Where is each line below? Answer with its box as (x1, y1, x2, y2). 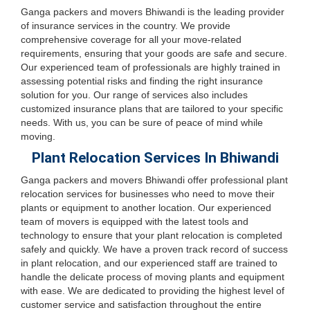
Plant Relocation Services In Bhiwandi (31, 149, 279, 166)
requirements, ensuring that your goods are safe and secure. (21, 48, 287, 59)
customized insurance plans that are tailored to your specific (21, 103, 283, 114)
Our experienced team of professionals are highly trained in (21, 62, 280, 73)
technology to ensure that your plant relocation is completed (21, 230, 282, 241)
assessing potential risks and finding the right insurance (21, 75, 263, 86)
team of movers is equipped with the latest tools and (21, 216, 248, 227)
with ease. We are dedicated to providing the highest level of (21, 285, 284, 296)
